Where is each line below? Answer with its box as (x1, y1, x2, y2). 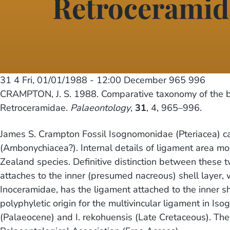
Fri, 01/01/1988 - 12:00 (22, 74, 121, 87)
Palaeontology (70, 102, 130, 114)
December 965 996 (121, 74, 205, 87)
